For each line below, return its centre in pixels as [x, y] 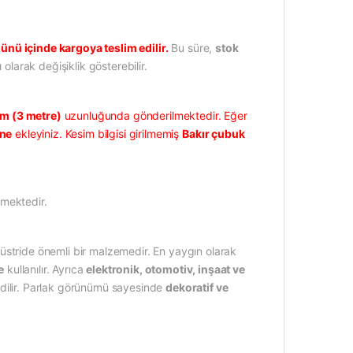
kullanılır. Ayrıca [45, 269]
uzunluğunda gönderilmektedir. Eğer [154, 116]
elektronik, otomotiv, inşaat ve [165, 269]
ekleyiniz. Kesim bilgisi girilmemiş [97, 134]
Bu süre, [193, 48]
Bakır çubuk [214, 134]
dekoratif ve [197, 288]
